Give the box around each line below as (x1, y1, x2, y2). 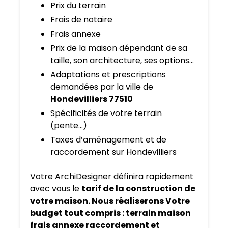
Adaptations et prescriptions (50, 69, 166, 81)
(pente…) (50, 120, 87, 132)
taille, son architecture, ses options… (50, 54, 194, 67)
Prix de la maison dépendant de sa (50, 42, 187, 54)
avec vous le (30, 183, 81, 195)
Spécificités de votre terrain (50, 107, 162, 120)
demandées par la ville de (50, 81, 153, 93)
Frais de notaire (50, 14, 112, 26)
